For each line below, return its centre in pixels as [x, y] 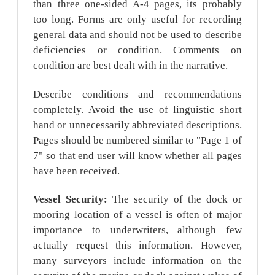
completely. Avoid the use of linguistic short [137, 109]
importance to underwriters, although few [137, 230]
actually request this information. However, [137, 246]
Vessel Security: [71, 199]
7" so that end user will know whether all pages [137, 155]
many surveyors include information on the [137, 261]
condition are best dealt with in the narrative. [131, 65]
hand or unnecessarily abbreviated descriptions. [137, 125]
